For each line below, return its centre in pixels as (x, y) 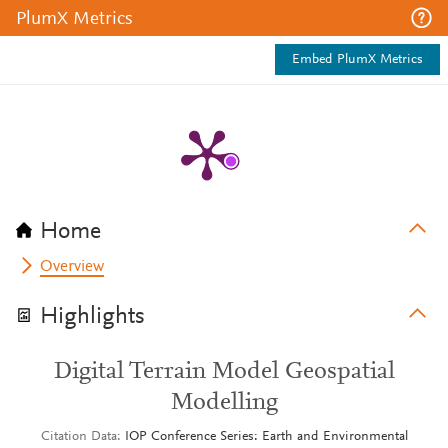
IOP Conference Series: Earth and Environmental (266, 437)
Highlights (92, 317)
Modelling (224, 403)
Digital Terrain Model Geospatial (224, 372)
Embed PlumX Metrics (357, 60)
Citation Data (78, 437)
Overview (72, 267)
